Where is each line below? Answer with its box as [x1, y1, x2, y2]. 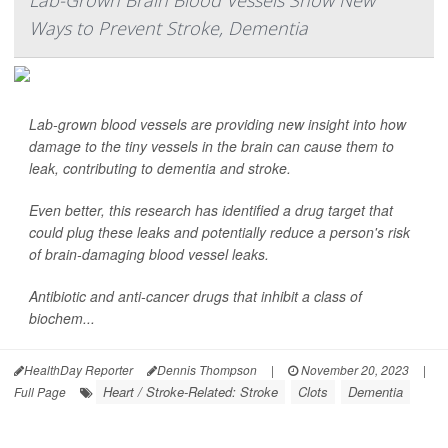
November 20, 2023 [298, 361, 409, 379]
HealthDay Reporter [24, 361, 133, 379]
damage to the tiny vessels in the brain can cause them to [29, 136, 394, 157]
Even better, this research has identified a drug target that [29, 200, 393, 221]
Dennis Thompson [157, 361, 257, 379]
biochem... [29, 308, 95, 329]
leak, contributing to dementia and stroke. [29, 158, 291, 179]
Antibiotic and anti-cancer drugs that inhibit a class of [29, 286, 362, 307]
